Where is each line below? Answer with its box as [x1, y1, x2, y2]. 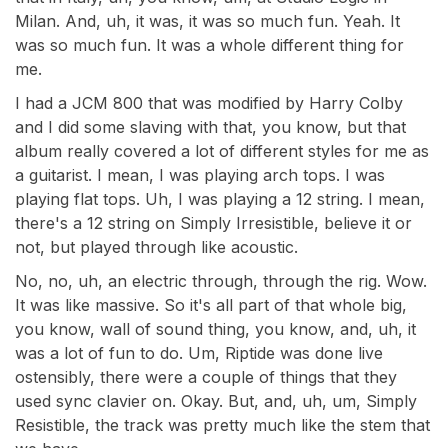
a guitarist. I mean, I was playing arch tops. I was [15, 165, 385, 185]
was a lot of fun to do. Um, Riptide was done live [15, 343, 383, 363]
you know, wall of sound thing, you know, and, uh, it [15, 319, 416, 339]
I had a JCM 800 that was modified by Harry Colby [15, 93, 403, 113]
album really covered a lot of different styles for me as [15, 141, 429, 161]
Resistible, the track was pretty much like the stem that [15, 415, 430, 435]
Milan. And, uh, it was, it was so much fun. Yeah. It [15, 11, 400, 31]
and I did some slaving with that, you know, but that [15, 117, 406, 137]
